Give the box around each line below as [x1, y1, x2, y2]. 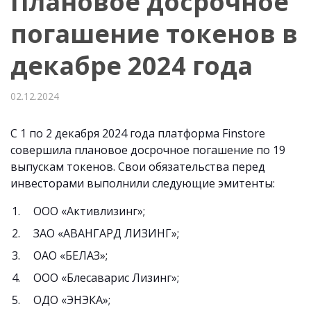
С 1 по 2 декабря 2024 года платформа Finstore [10, 126, 265, 141]
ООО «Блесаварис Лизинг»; [33, 270, 179, 285]
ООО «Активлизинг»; [33, 203, 145, 219]
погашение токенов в [10, 17, 298, 51]
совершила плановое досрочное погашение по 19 [10, 142, 285, 158]
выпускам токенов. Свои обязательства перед [10, 159, 265, 174]
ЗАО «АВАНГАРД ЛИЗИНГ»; [33, 226, 179, 241]
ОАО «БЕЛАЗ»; [33, 248, 108, 263]
